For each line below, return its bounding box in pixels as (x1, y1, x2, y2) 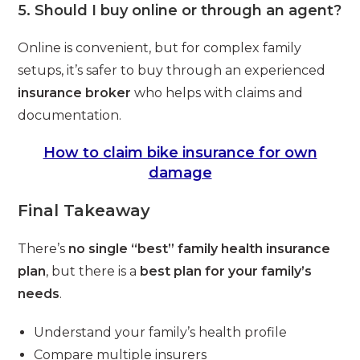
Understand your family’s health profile (34, 325, 288, 341)
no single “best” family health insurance (68, 241, 331, 257)
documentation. (18, 108, 122, 124)
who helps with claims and (131, 85, 304, 101)
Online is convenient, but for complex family (18, 40, 302, 56)
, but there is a (46, 264, 141, 280)
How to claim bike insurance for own (43, 144, 317, 162)
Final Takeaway (18, 201, 151, 221)
